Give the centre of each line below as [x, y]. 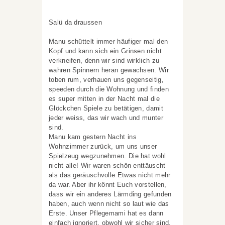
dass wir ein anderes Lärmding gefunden [110, 194]
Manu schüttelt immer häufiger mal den [108, 42]
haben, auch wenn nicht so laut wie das [109, 204]
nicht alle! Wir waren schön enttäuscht [107, 166]
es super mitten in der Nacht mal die [104, 99]
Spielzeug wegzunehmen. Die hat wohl [107, 156]
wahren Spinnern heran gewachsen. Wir [109, 70]
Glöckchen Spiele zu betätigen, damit [106, 108]
